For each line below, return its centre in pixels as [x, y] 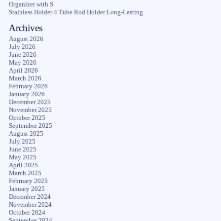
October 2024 [27, 212]
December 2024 [30, 197]
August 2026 [26, 39]
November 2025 [30, 110]
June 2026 [22, 55]
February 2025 [28, 181]
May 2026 [22, 62]
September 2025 [30, 126]
